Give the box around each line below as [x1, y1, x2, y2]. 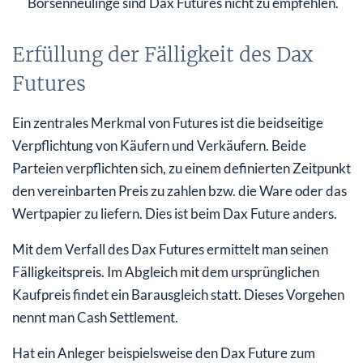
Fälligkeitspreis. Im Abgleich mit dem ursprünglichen [12, 263, 319, 280]
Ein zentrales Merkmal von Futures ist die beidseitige [12, 113, 323, 131]
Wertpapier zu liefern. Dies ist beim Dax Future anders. [12, 204, 337, 222]
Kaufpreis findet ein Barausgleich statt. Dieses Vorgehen [12, 285, 344, 303]
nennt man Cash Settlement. [12, 308, 178, 326]
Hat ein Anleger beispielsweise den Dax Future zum [12, 344, 315, 361]
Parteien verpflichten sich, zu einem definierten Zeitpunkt [12, 159, 351, 177]
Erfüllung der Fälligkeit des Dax [12, 41, 313, 67]
